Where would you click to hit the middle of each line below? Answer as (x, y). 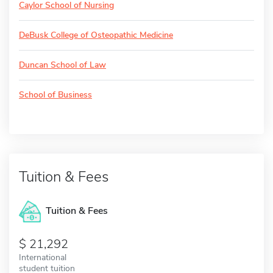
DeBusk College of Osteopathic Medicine (96, 35)
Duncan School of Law (62, 65)
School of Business (55, 94)
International (43, 257)
